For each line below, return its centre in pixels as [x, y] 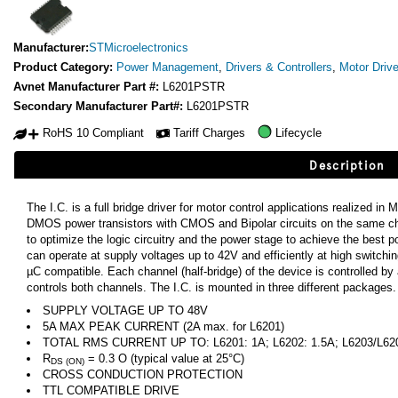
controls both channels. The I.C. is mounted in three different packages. [211, 287]
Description [347, 164]
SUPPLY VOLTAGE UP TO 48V [125, 310]
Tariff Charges [209, 132]
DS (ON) [68, 362]
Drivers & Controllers [279, 68]
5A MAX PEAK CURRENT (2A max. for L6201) [163, 326]
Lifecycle [298, 132]
